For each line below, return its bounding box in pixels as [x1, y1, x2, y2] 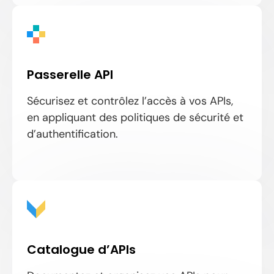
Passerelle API [27, 65, 113, 83]
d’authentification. [27, 126, 118, 141]
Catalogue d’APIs [27, 240, 136, 258]
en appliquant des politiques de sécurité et [27, 109, 243, 125]
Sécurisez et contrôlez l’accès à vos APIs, [27, 93, 233, 108]
